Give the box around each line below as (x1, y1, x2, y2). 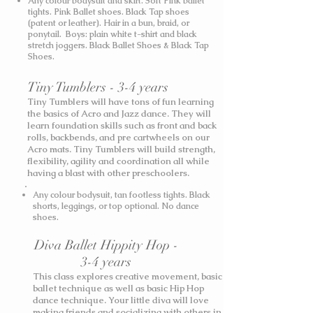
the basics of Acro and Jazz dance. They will (27, 108, 211, 119)
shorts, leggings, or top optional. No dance (33, 201, 199, 212)
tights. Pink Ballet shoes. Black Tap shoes (28, 6, 189, 17)
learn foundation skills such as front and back (27, 119, 217, 131)
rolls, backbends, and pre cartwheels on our (27, 131, 210, 143)
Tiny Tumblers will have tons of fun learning (27, 96, 214, 108)
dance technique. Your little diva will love (33, 294, 209, 306)
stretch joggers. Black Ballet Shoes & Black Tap (28, 40, 209, 51)
